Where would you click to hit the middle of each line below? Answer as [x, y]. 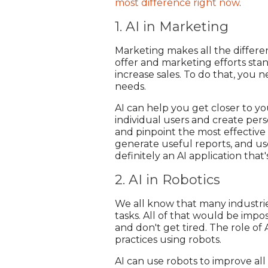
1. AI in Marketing [172, 26]
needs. [130, 86]
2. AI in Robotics [167, 179]
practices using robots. [169, 239]
